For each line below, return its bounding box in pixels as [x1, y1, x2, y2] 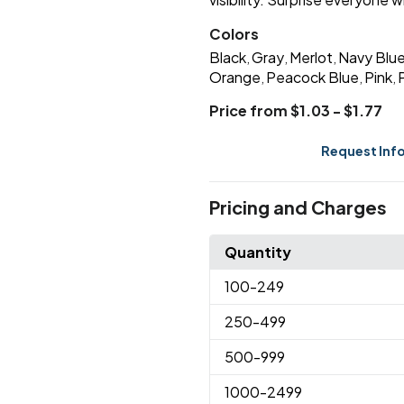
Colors [208, 23, 259, 43]
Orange [208, 67, 261, 87]
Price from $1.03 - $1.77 [208, 100, 382, 120]
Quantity [224, 242, 291, 262]
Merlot [289, 47, 333, 67]
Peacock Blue [265, 67, 359, 87]
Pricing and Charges [208, 195, 387, 218]
